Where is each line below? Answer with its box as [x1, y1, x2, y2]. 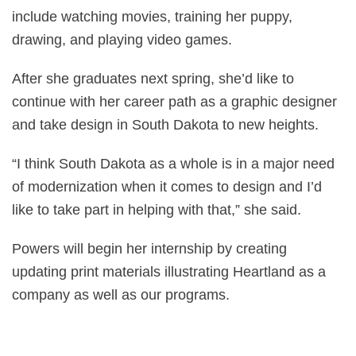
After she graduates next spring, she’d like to [12, 71, 294, 87]
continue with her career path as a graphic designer [12, 94, 337, 110]
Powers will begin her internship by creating [12, 241, 287, 257]
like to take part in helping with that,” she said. [12, 202, 301, 218]
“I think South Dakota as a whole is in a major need [12, 156, 335, 172]
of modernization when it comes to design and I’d [12, 179, 322, 195]
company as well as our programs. [12, 287, 230, 303]
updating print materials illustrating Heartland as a [12, 264, 326, 280]
